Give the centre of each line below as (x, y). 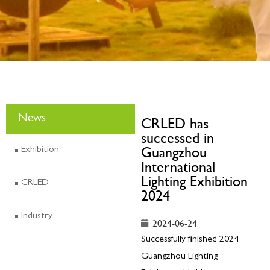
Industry (37, 216)
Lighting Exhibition (194, 181)
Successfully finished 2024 (190, 240)
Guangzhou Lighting (179, 257)
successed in (177, 137)
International (178, 166)
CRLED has (175, 123)
